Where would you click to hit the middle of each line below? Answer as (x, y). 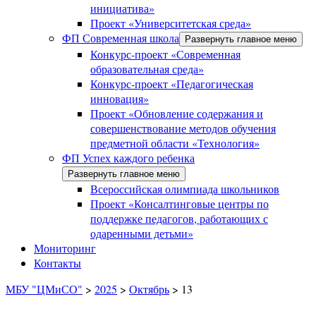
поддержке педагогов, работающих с (179, 218)
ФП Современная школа (121, 38)
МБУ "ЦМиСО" (44, 289)
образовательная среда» (147, 69)
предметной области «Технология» (175, 143)
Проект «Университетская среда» (171, 23)
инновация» (120, 98)
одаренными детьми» (142, 233)
